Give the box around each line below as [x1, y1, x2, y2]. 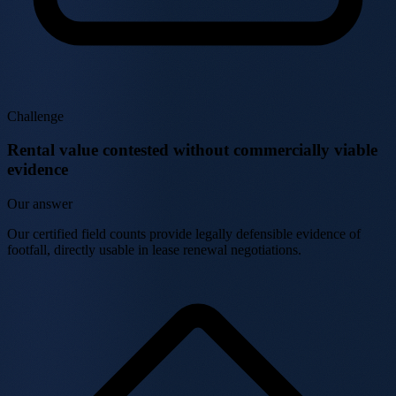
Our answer [7, 196, 72, 212]
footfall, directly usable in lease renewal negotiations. [7, 242, 301, 258]
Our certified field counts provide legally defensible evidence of [7, 226, 361, 242]
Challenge [7, 108, 64, 124]
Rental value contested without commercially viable [7, 141, 377, 160]
